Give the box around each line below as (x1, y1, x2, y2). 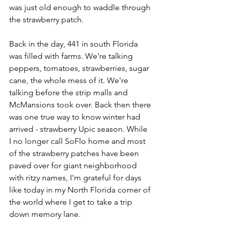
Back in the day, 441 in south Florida (9, 39, 140, 49)
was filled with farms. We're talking (9, 51, 135, 61)
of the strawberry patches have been (9, 148, 141, 158)
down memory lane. (9, 209, 83, 219)
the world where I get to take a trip (9, 197, 134, 207)
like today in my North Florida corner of (9, 184, 153, 195)
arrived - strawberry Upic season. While (9, 124, 149, 134)
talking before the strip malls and (9, 87, 130, 97)
